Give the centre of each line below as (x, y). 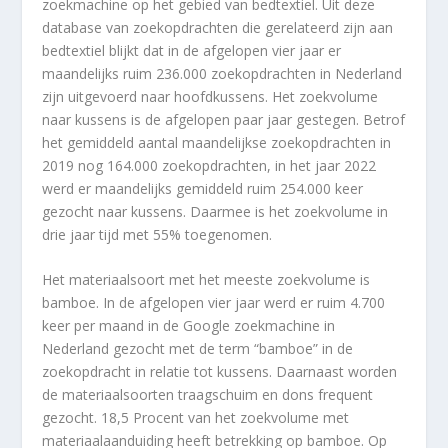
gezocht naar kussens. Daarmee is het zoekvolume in (215, 211)
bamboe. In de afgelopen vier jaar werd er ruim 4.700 (214, 303)
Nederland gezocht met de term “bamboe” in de (198, 349)
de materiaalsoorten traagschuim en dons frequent (208, 395)
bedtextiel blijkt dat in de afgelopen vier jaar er (192, 50)
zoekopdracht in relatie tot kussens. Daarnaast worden (220, 372)
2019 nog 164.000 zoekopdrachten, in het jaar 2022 (209, 165)
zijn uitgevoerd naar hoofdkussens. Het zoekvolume (210, 96)
